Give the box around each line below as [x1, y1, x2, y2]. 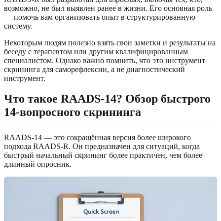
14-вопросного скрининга [4, 106, 141, 119]
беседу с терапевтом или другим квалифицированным [4, 47, 188, 56]
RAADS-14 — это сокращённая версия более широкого [4, 133, 191, 142]
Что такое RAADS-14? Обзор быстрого [4, 92, 211, 106]
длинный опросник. [4, 159, 72, 168]
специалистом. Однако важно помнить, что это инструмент [4, 56, 205, 65]
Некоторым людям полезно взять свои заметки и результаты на [4, 38, 216, 47]
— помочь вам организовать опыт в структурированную [4, 12, 195, 21]
